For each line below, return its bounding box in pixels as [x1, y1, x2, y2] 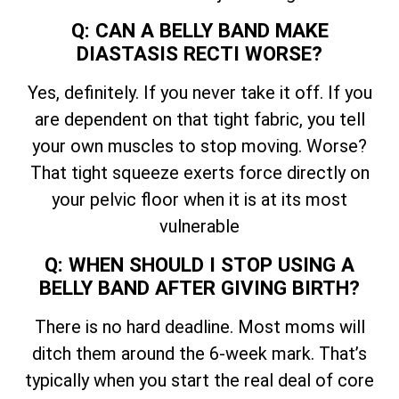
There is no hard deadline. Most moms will [34, 315, 365, 338]
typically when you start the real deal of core [25, 369, 374, 391]
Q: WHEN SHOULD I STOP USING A [45, 252, 354, 276]
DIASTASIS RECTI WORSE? [77, 42, 322, 66]
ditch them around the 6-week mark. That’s [32, 342, 367, 364]
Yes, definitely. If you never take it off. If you [27, 82, 372, 104]
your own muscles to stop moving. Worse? [32, 135, 367, 158]
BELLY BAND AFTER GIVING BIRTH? [39, 275, 360, 299]
